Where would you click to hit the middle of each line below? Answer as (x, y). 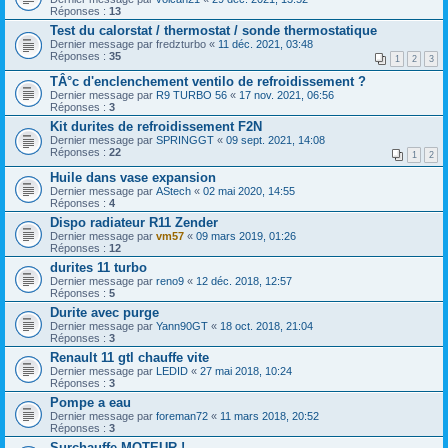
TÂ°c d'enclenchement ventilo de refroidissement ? (208, 81)
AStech (173, 190)
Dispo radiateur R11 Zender (134, 222)
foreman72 (182, 415)
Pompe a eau (90, 402)
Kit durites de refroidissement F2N (156, 126)
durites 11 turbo (98, 267)
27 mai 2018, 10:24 (246, 370)
